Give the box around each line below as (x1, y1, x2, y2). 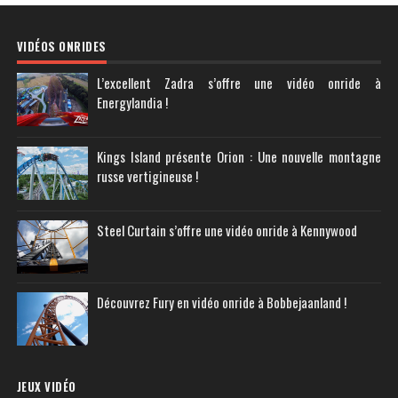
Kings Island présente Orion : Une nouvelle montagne (96, 147, 381, 167)
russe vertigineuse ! (96, 166, 198, 187)
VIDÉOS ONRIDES (16, 37, 107, 56)
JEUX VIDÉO (16, 378, 76, 396)
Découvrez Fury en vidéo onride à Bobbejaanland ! (96, 292, 346, 313)
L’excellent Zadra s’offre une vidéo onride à (96, 73, 381, 93)
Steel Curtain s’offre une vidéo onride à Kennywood (96, 220, 357, 241)
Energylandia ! (96, 92, 168, 113)
